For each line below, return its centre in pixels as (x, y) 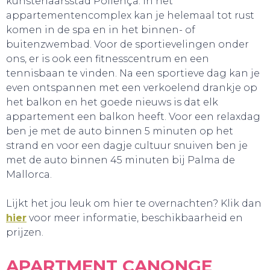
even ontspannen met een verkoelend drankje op (132, 88)
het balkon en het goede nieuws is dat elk (112, 102)
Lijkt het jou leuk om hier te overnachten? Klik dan (134, 203)
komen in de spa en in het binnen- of (101, 30)
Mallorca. (29, 174)
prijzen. (25, 232)
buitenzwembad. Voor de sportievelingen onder (127, 44)
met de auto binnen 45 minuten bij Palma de (121, 160)
